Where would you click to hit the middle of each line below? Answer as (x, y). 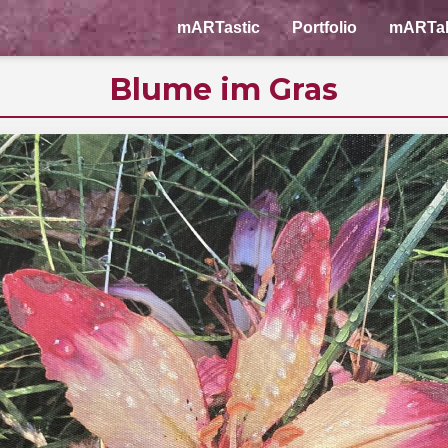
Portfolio (324, 27)
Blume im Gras (224, 89)
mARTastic (218, 27)
